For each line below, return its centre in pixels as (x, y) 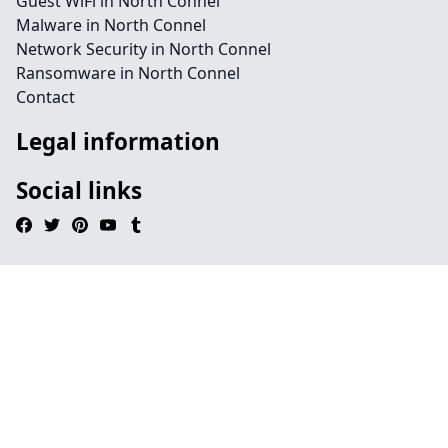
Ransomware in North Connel (128, 73)
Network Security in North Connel (143, 49)
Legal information (118, 141)
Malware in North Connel (111, 25)
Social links (79, 190)
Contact (45, 97)
